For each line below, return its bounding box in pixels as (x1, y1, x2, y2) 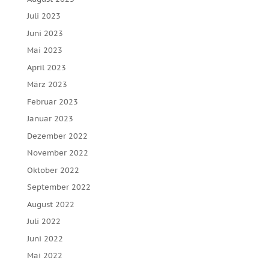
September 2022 (26, 182, 91, 192)
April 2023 (26, 62, 66, 73)
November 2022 (26, 148, 88, 158)
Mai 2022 (26, 250, 62, 261)
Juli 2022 (26, 216, 61, 226)
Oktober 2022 (26, 165, 79, 175)
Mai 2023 (26, 45, 62, 55)
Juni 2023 (26, 28, 63, 38)
